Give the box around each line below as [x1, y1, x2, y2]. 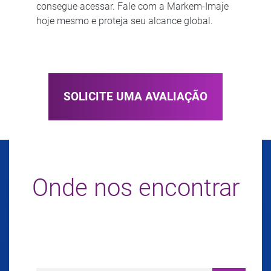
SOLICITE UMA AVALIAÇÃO [64, 89, 207, 103]
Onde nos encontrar [31, 174, 240, 203]
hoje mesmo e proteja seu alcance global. [36, 15, 213, 27]
